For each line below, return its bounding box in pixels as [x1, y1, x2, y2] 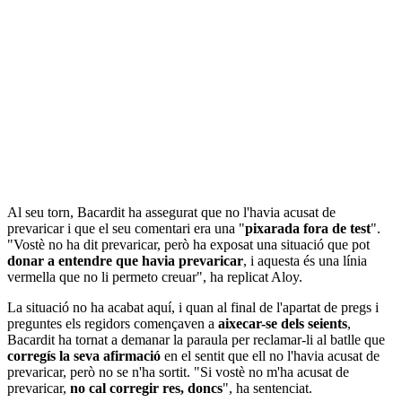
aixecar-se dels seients [218, 315, 347, 331]
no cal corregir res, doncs [70, 380, 223, 396]
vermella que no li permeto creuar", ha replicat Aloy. [7, 268, 302, 284]
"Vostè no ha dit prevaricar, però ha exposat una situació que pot [7, 236, 370, 252]
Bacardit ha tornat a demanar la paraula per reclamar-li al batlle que [7, 331, 385, 347]
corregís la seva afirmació [7, 347, 161, 363]
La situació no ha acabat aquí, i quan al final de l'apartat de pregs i [7, 299, 379, 315]
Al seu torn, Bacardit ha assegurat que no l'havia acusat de [7, 204, 336, 220]
